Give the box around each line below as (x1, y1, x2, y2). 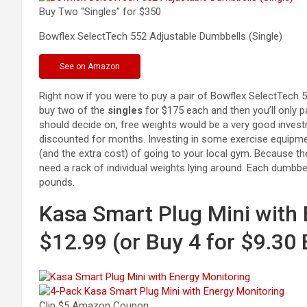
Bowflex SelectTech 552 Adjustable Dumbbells (39, 29, 246, 42)
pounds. (39, 175, 75, 188)
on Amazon (76, 61, 120, 71)
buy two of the (39, 103, 108, 116)
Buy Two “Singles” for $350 (39, 5, 161, 18)
